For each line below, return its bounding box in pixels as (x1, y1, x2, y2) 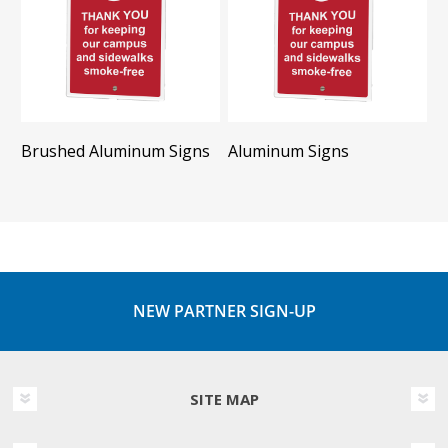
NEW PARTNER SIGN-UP (132, 300, 316, 323)
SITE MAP (189, 389, 259, 410)
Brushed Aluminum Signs (20, 140, 210, 163)
